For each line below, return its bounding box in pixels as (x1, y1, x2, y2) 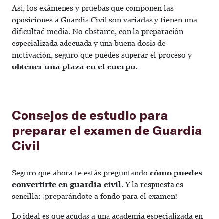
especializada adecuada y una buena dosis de (12, 39, 166, 48)
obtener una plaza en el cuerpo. (12, 62, 138, 72)
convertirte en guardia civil (12, 180, 121, 190)
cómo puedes (150, 168, 202, 178)
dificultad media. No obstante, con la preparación (12, 27, 183, 37)
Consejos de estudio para (12, 107, 168, 123)
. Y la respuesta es (121, 180, 183, 190)
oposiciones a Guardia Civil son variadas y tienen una (12, 15, 197, 25)
